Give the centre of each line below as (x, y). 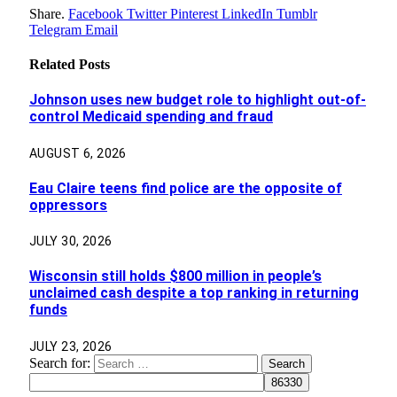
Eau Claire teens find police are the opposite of (186, 188)
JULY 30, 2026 (71, 241)
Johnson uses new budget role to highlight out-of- (198, 100)
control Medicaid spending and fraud (151, 117)
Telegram (55, 29)
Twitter (147, 13)
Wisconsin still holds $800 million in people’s (175, 276)
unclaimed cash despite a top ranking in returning (194, 293)
